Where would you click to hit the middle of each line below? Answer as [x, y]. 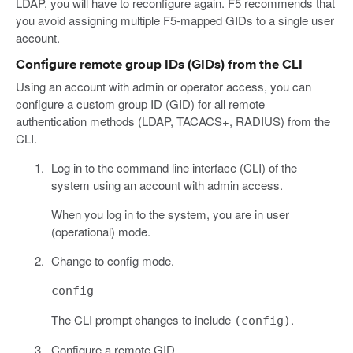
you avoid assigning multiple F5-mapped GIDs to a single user [175, 20]
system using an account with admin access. [167, 184]
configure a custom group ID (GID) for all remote [140, 103]
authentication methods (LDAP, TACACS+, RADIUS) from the [173, 121]
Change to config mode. [112, 260]
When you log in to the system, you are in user [170, 214]
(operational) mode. [100, 231]
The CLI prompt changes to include [142, 319]
